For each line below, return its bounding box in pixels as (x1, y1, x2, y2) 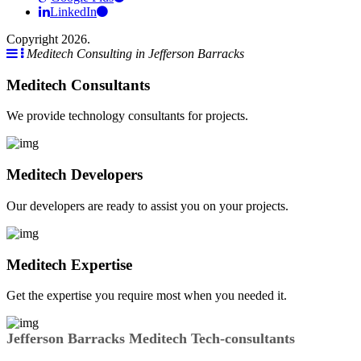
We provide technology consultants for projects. (6, 109, 248, 123)
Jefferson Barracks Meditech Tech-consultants (6, 330, 295, 347)
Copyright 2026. (6, 32, 90, 46)
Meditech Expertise (6, 255, 132, 273)
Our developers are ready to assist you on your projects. (6, 198, 288, 213)
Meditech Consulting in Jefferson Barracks (27, 47, 244, 60)
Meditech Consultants (6, 76, 150, 93)
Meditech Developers (6, 166, 143, 184)
